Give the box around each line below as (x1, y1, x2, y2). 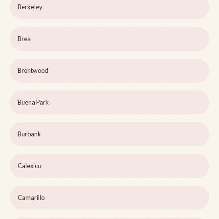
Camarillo (18, 194, 44, 202)
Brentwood (18, 66, 48, 75)
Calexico (18, 162, 41, 170)
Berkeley (18, 3, 43, 11)
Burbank (18, 130, 41, 138)
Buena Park (18, 98, 49, 107)
